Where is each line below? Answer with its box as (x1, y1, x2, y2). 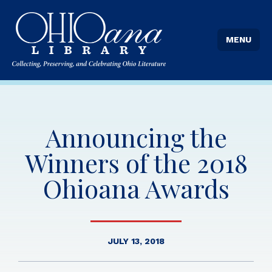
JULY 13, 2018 (107, 236, 165, 246)
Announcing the (45, 120, 227, 154)
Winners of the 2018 (24, 145, 248, 180)
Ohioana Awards (42, 171, 229, 205)
